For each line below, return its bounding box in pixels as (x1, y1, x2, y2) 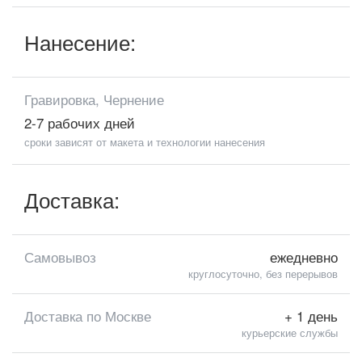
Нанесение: (24, 27, 141, 57)
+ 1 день (284, 305, 338, 326)
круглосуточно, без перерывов (188, 266, 338, 281)
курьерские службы (242, 325, 338, 340)
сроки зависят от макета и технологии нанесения (24, 134, 265, 149)
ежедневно (270, 246, 338, 267)
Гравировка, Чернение (24, 89, 164, 109)
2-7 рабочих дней (24, 112, 135, 133)
